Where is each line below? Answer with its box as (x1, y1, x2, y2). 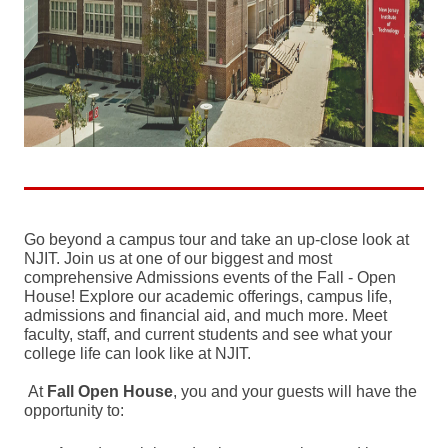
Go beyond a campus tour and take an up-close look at (24, 230, 409, 248)
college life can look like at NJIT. (24, 344, 251, 362)
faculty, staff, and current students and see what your (24, 325, 392, 343)
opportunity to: (24, 401, 124, 419)
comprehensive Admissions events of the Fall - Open (24, 268, 396, 286)
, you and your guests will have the (173, 382, 417, 400)
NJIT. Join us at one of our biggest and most (24, 249, 332, 267)
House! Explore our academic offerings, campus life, (24, 287, 392, 305)
